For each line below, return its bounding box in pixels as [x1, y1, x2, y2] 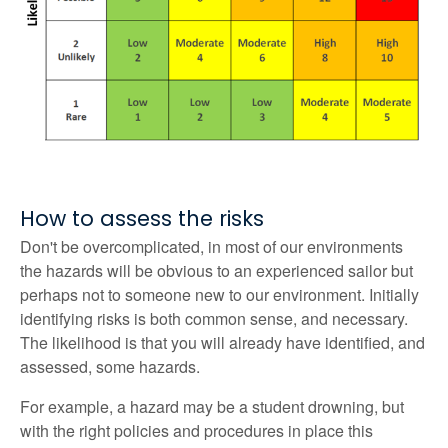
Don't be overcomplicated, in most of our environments [20, 235, 403, 259]
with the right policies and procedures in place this [20, 419, 373, 443]
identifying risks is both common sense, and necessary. [20, 307, 408, 331]
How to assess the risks [20, 204, 264, 234]
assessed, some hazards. [20, 355, 200, 379]
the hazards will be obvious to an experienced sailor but [20, 259, 413, 283]
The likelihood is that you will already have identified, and [20, 331, 425, 355]
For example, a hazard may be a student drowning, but [20, 395, 404, 419]
